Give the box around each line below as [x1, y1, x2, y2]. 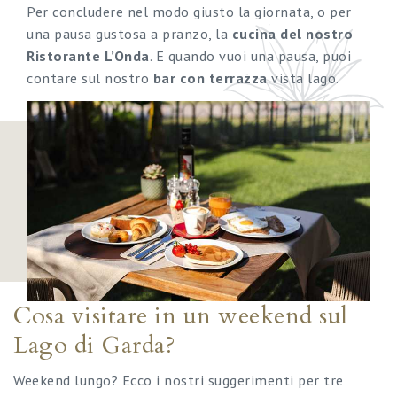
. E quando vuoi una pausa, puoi [149, 46, 351, 66]
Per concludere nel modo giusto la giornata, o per [27, 2, 352, 21]
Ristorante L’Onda [27, 46, 150, 66]
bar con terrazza [152, 68, 268, 88]
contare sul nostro [27, 68, 153, 88]
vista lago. [267, 68, 339, 88]
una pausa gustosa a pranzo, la [27, 24, 232, 43]
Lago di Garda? [13, 329, 175, 362]
